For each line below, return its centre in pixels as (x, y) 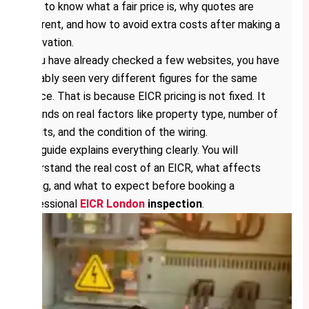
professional (48, 204)
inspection (173, 204)
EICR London (112, 204)
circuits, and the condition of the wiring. (112, 132)
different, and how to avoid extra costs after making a (148, 25)
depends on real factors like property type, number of (147, 114)
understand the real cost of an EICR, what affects (139, 168)
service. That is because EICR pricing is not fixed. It (141, 97)
